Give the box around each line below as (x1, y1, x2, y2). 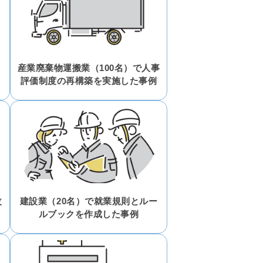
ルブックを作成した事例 (38, 208, 139, 219)
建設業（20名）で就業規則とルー (19, 195, 158, 206)
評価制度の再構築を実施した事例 (20, 75, 157, 86)
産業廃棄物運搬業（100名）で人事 (17, 62, 160, 73)
